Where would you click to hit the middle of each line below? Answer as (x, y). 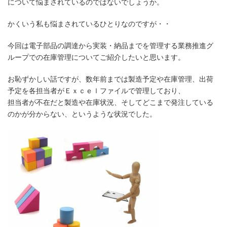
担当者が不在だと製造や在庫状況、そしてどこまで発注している (110, 102)
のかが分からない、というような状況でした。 (82, 114)
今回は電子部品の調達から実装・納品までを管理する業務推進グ (110, 46)
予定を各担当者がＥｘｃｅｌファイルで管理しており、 (96, 91)
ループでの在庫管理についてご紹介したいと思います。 (96, 57)
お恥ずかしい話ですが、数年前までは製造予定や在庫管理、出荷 (110, 79)
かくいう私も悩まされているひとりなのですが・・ (89, 24)
